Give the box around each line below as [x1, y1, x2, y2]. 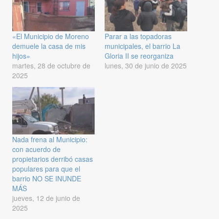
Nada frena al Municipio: [12, 134, 88, 144]
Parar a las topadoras [105, 31, 172, 42]
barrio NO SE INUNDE [12, 173, 81, 183]
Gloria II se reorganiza [105, 51, 174, 61]
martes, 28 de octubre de [12, 61, 90, 71]
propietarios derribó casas [12, 153, 93, 164]
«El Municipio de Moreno [12, 31, 89, 42]
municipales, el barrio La [105, 41, 180, 51]
